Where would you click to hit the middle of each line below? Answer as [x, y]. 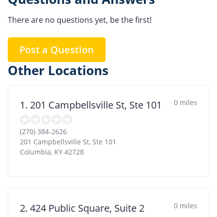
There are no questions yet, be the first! [80, 20]
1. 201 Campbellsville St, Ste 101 [91, 105]
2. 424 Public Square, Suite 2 [82, 208]
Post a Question [57, 49]
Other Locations [58, 70]
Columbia [35, 152]
